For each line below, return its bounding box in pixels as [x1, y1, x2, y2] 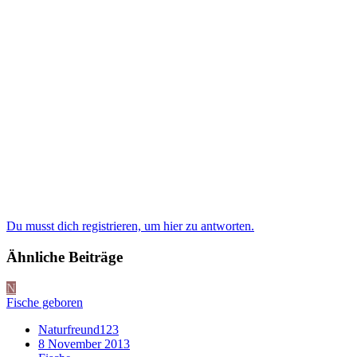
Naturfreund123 [38, 322, 119, 336]
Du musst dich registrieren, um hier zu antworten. [6, 219, 254, 233]
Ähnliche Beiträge [6, 248, 123, 265]
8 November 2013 [38, 336, 130, 351]
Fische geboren [6, 295, 83, 309]
